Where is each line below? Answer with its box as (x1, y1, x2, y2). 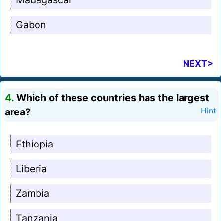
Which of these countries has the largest (14, 92, 209, 104)
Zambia (16, 187, 49, 200)
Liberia (16, 163, 47, 175)
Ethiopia (16, 138, 53, 150)
